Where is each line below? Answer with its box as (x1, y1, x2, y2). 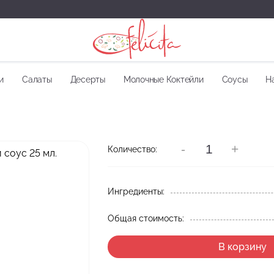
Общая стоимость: (107, 213, 184, 223)
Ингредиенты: (107, 187, 165, 196)
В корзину (218, 241, 267, 253)
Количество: (107, 144, 157, 154)
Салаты (22, 75, 52, 84)
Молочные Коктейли (123, 75, 204, 84)
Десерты (70, 75, 105, 84)
